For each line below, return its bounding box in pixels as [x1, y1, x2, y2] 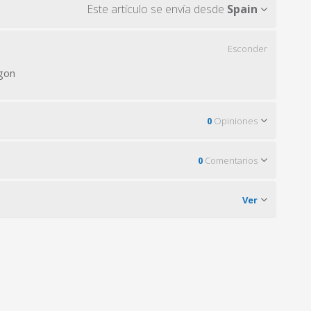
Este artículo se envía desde [87, 1, 227, 17]
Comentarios [203, 154, 258, 167]
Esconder [228, 42, 267, 55]
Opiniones [212, 115, 258, 127]
